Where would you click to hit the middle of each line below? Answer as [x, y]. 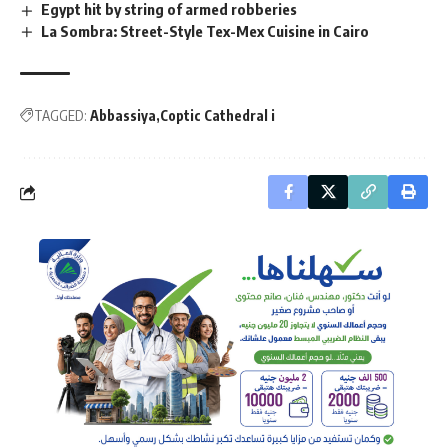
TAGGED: [60, 116]
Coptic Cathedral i [217, 116]
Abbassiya [123, 116]
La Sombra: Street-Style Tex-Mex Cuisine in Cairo [205, 30]
